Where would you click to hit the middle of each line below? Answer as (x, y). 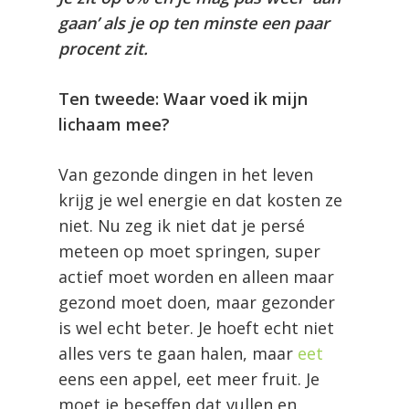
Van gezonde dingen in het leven (186, 174)
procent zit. (105, 48)
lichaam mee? (114, 124)
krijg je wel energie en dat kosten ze (200, 199)
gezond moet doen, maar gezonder (197, 302)
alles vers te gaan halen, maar (178, 353)
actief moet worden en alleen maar (196, 276)
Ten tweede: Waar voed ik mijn (183, 98)
